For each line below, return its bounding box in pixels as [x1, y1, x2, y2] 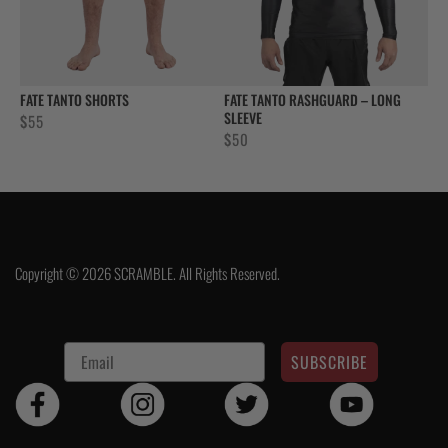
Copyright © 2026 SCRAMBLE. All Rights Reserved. [15, 262, 280, 285]
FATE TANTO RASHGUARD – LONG [224, 89, 401, 111]
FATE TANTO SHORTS [20, 89, 129, 111]
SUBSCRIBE [291, 349, 368, 374]
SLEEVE [224, 107, 262, 129]
